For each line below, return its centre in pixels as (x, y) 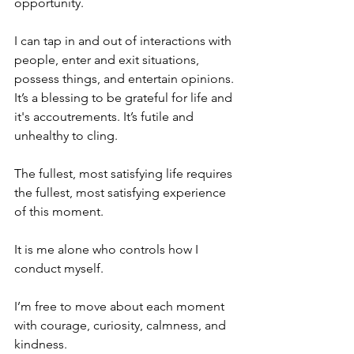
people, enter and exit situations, (108, 60)
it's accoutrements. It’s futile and (105, 117)
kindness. (42, 345)
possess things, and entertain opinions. (126, 79)
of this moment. (60, 212)
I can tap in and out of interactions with (124, 41)
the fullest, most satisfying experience (122, 193)
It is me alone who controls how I (108, 250)
